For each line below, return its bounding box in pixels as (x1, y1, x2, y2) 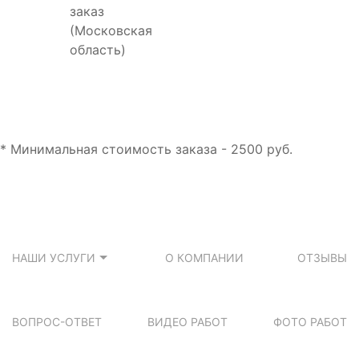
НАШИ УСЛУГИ (12, 251, 95, 265)
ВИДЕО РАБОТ (147, 315, 228, 329)
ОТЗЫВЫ (297, 251, 347, 265)
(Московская (70, 22, 152, 38)
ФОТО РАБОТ (273, 315, 347, 329)
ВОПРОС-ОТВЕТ (12, 315, 102, 329)
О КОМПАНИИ (165, 251, 244, 265)
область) (70, 41, 126, 58)
